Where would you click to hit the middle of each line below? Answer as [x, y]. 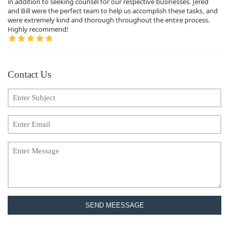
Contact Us [29, 74]
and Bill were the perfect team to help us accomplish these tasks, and [113, 10]
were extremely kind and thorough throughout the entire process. [109, 20]
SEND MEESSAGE [114, 205]
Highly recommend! [38, 29]
